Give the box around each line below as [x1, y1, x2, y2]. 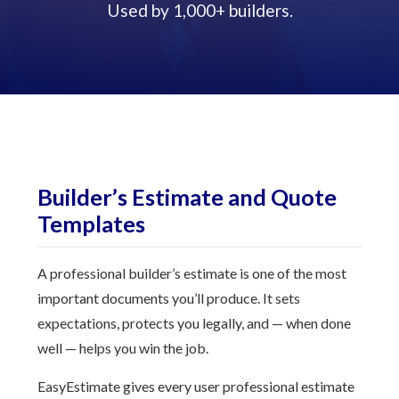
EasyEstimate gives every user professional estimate [37, 378, 355, 395]
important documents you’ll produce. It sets [37, 289, 301, 306]
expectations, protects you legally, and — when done [37, 314, 352, 331]
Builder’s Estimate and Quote [37, 183, 338, 210]
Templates [37, 210, 146, 237]
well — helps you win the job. [37, 339, 209, 356]
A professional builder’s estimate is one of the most [37, 265, 347, 281]
